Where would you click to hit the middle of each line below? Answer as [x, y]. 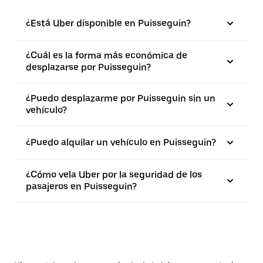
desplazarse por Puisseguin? [88, 67]
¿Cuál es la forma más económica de [107, 55]
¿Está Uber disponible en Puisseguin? [108, 23]
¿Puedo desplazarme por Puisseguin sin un [121, 98]
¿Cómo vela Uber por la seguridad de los [114, 175]
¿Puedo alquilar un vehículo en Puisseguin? [121, 142]
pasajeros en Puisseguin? [81, 186]
